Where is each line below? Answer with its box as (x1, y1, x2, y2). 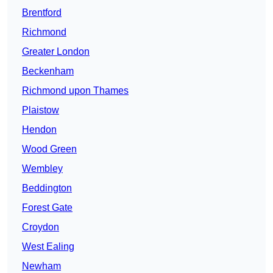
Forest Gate (22, 202, 73, 213)
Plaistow (22, 105, 59, 116)
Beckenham (22, 66, 74, 77)
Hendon (22, 124, 57, 135)
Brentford (22, 7, 62, 18)
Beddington (22, 183, 72, 194)
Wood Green (22, 144, 77, 155)
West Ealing (22, 241, 74, 252)
